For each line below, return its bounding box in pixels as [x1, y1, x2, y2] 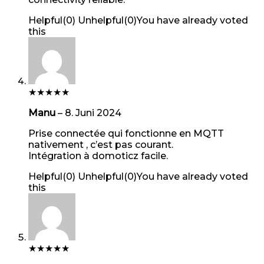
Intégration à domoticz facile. [28, 150, 168, 161]
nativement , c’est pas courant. [28, 138, 173, 150]
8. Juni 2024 [65, 107, 121, 118]
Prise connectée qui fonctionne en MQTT [28, 127, 224, 139]
